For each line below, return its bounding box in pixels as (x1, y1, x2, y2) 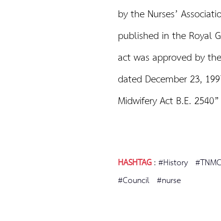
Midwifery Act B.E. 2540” (118, 92, 219, 111)
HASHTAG (118, 155, 151, 171)
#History (158, 155, 188, 171)
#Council (118, 173, 149, 189)
